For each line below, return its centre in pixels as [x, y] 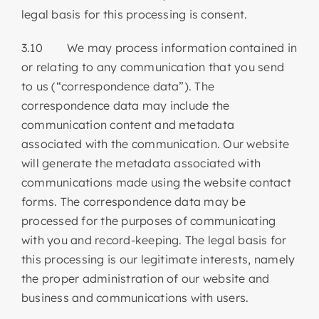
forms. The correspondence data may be [133, 201]
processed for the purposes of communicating [148, 220]
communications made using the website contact [156, 182]
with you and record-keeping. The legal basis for [154, 240]
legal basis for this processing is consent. [134, 14]
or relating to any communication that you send [153, 67]
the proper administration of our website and [145, 278]
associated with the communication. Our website [155, 143]
